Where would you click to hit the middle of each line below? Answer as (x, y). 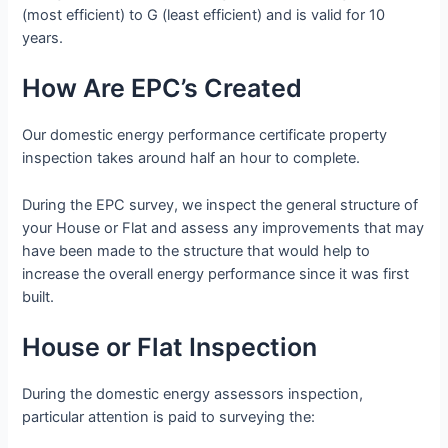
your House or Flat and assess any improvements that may (223, 227)
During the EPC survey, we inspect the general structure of (220, 204)
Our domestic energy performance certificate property (205, 135)
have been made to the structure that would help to (196, 250)
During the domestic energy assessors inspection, (193, 394)
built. (38, 296)
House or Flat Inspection (170, 347)
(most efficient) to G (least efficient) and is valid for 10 (204, 15)
